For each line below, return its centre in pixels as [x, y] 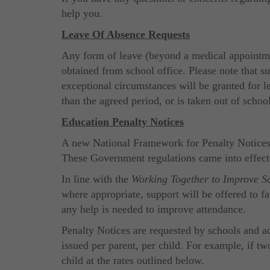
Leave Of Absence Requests [126, 34]
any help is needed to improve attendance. [154, 209]
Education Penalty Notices [123, 121]
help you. [82, 13]
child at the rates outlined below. [133, 260]
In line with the [96, 179]
